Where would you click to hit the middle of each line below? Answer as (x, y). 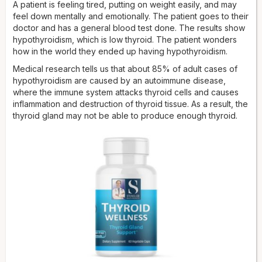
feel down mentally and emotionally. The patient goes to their (131, 16)
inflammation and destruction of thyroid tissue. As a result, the (130, 104)
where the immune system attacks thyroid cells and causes (126, 92)
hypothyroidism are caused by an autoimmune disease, (119, 80)
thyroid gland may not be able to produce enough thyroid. (125, 115)
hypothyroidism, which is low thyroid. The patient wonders (125, 39)
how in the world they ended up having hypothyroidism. (120, 51)
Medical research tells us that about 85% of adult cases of (125, 68)
